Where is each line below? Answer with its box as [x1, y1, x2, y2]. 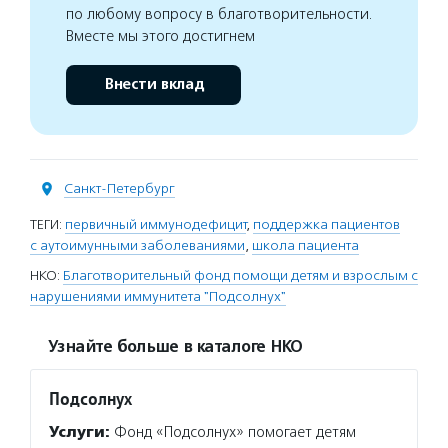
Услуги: [49, 423, 110, 441]
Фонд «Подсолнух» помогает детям [110, 423, 356, 441]
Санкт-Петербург [64, 180, 175, 197]
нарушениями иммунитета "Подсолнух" [30, 288, 286, 305]
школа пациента [252, 237, 359, 254]
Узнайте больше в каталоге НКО [48, 337, 302, 357]
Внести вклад [103, 75, 204, 94]
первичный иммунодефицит [65, 216, 246, 233]
